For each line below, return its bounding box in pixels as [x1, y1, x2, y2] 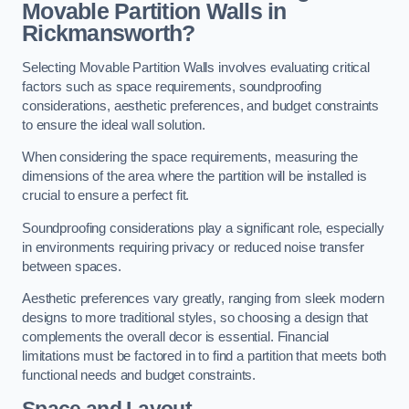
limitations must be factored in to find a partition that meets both [22, 349, 387, 364]
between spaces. [22, 258, 121, 274]
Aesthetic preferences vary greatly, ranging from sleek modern [22, 291, 385, 307]
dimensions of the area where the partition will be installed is [22, 169, 367, 184]
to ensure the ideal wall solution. [22, 117, 206, 132]
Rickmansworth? [22, 21, 195, 47]
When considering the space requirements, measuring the [22, 150, 359, 165]
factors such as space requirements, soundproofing [22, 79, 321, 94]
